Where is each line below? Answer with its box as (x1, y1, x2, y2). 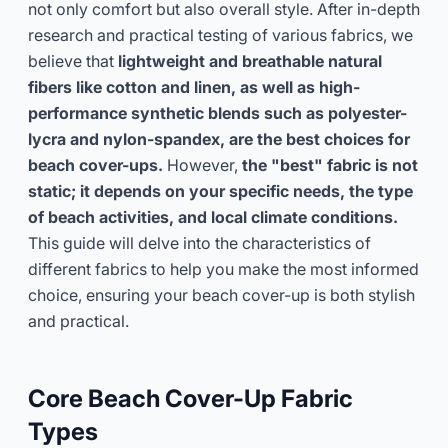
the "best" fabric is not (242, 154, 418, 175)
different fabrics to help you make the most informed (28, 258, 419, 279)
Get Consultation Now (146, 45, 302, 66)
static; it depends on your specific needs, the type (28, 180, 413, 201)
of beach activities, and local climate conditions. (28, 206, 398, 227)
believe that (28, 50, 118, 71)
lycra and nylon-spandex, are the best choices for (28, 128, 410, 149)
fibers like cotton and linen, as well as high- (28, 76, 360, 97)
